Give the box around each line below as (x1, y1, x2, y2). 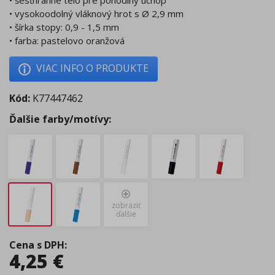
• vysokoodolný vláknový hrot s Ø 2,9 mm (9, 7, 184, 20)
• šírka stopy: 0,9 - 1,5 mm (9, 21, 119, 34)
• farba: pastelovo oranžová (9, 34, 125, 47)
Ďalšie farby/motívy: (9, 112, 111, 126)
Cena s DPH (9, 238, 64, 252)
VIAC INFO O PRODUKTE (36, 61, 149, 76)
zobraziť (111, 200, 141, 211)
